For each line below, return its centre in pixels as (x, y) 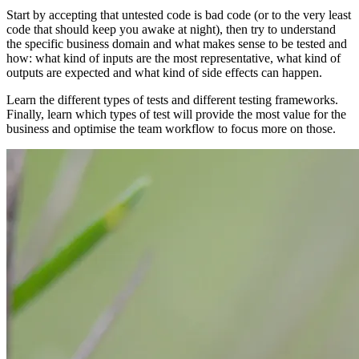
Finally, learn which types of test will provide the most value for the (176, 115)
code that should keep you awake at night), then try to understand (171, 30)
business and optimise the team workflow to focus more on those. (171, 129)
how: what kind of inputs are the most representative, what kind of (173, 58)
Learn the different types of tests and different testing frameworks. (172, 100)
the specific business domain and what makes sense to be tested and (177, 44)
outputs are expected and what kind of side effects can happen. (164, 73)
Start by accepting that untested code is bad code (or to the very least (179, 15)
